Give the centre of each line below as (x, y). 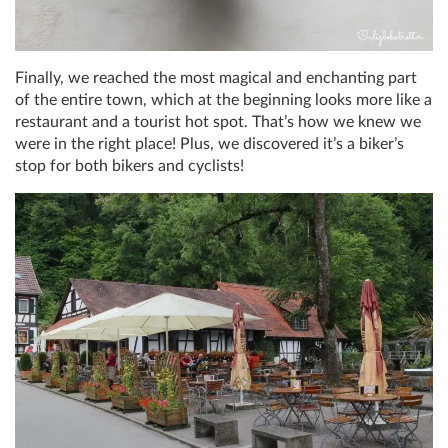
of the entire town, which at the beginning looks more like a (223, 99)
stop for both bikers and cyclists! (129, 165)
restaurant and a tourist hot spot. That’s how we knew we (218, 121)
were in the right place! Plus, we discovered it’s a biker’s (209, 143)
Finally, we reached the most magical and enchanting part (216, 77)
